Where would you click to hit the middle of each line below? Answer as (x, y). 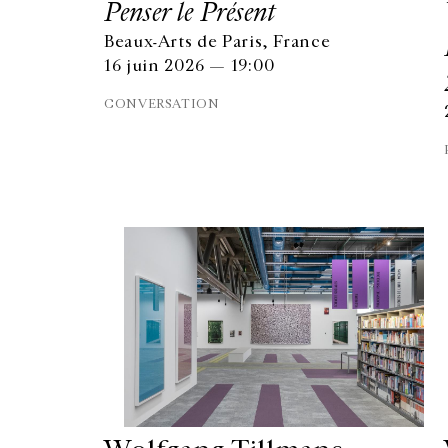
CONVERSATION (162, 104)
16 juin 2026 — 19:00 (190, 66)
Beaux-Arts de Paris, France (217, 42)
